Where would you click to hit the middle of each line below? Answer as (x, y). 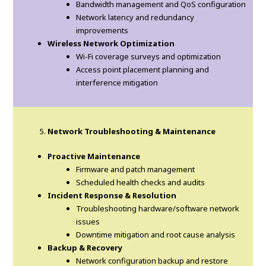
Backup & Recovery (85, 248)
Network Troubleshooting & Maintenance (132, 132)
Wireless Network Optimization (111, 44)
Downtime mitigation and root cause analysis (156, 235)
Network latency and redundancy (135, 18)
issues (88, 222)
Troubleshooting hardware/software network (158, 209)
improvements (102, 31)
